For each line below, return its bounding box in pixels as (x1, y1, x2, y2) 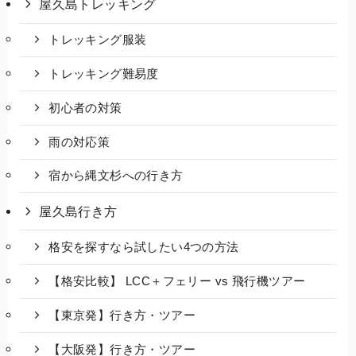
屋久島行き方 (39, 204, 118, 219)
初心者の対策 (48, 101, 122, 114)
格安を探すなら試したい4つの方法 (48, 241, 239, 254)
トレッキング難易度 (48, 68, 159, 81)
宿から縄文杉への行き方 (48, 169, 184, 183)
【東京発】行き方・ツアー (48, 308, 196, 322)
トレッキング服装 (48, 33, 147, 47)
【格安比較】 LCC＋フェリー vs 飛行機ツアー (48, 275, 306, 288)
